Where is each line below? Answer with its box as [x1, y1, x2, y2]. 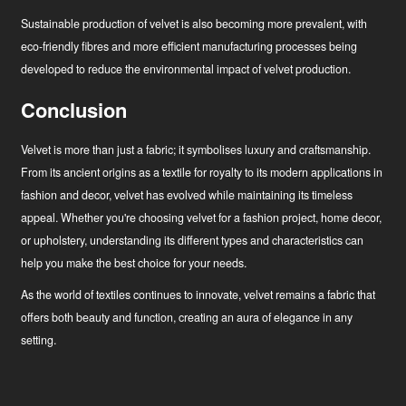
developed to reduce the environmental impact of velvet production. [21, 61, 352, 78]
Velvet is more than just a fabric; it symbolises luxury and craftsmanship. [21, 141, 372, 159]
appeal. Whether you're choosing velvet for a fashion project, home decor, [21, 209, 382, 227]
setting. [21, 332, 57, 349]
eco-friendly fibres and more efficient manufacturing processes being [21, 38, 358, 55]
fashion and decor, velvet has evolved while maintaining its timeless [21, 187, 353, 204]
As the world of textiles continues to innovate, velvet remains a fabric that [21, 286, 376, 304]
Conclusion [21, 95, 128, 125]
